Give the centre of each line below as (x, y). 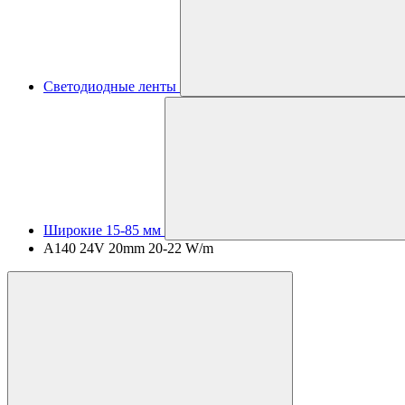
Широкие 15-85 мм (102, 230)
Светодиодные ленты (110, 86)
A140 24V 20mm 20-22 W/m (128, 248)
